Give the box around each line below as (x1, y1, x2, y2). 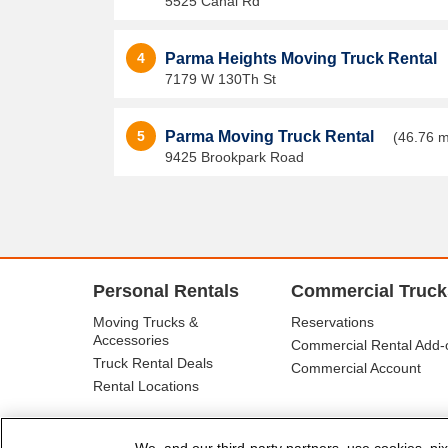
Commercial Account (291, 360, 421, 376)
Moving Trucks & (93, 314, 198, 330)
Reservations (291, 314, 374, 330)
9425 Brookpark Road (165, 149, 304, 165)
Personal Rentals (93, 281, 239, 301)
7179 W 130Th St (165, 71, 276, 87)
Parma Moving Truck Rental (165, 128, 378, 145)
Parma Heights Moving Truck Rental (165, 50, 441, 67)
